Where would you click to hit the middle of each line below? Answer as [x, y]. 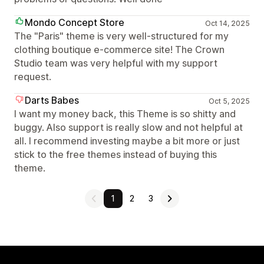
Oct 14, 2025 [227, 23]
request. [33, 77]
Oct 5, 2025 [229, 101]
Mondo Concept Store [75, 22]
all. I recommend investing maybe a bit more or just [127, 141]
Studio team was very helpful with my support [116, 63]
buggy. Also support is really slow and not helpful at [128, 127]
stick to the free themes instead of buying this [115, 154]
